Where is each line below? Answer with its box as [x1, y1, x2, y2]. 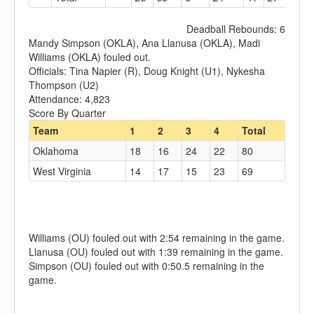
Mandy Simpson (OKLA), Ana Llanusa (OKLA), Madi [29, 36, 260, 50]
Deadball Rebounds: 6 [186, 22, 285, 36]
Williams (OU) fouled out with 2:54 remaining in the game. [29, 231, 285, 245]
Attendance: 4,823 [29, 92, 110, 107]
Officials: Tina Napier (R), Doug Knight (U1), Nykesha [29, 64, 265, 78]
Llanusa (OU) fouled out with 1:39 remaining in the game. [29, 245, 283, 259]
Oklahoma [33, 144, 78, 158]
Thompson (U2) [29, 78, 99, 93]
